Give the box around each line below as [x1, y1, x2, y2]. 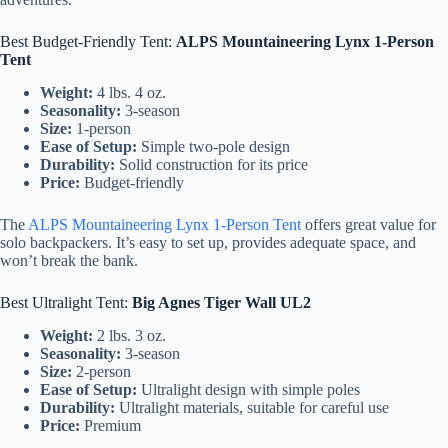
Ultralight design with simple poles [137, 380, 360, 398]
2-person [72, 362, 131, 380]
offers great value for [301, 215, 436, 233]
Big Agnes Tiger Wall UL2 [132, 293, 311, 311]
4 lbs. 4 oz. [93, 83, 166, 101]
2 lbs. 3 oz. [93, 326, 166, 344]
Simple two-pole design [137, 137, 290, 155]
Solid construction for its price [115, 155, 308, 173]
